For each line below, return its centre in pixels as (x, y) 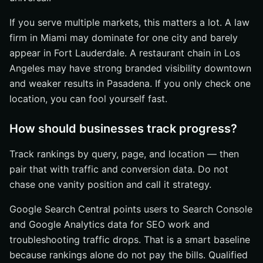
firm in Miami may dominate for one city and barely (124, 38)
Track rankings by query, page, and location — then (124, 154)
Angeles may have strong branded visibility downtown (130, 68)
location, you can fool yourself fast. (88, 99)
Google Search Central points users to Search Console (131, 209)
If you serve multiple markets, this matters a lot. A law (129, 22)
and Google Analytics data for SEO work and (109, 224)
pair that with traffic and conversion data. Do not (119, 169)
